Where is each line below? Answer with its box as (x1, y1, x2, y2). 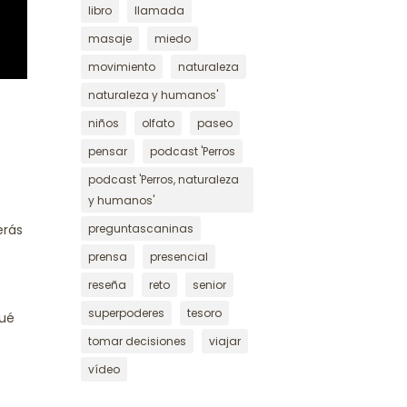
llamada (134, 3, 185, 18)
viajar (209, 333, 242, 349)
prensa (88, 249, 128, 264)
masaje (88, 31, 133, 46)
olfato (142, 115, 175, 131)
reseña (88, 277, 127, 293)
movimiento (88, 59, 156, 74)
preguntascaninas (88, 221, 194, 236)
